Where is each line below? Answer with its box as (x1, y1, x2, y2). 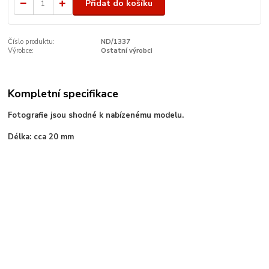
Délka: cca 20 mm (8, 131, 74, 143)
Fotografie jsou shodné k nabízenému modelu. (8, 110, 184, 121)
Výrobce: (8, 46, 34, 56)
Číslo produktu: (8, 37, 55, 47)
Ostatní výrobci (100, 46, 153, 56)
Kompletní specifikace (8, 86, 119, 101)
